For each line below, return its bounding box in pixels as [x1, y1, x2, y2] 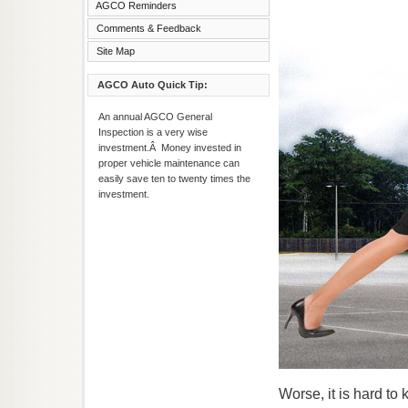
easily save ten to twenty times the [98, 173, 250, 184]
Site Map [91, 46, 140, 56]
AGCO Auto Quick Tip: [97, 79, 208, 90]
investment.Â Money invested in [98, 142, 241, 153]
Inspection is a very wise [98, 127, 208, 138]
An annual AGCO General [98, 111, 212, 122]
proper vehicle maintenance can [98, 158, 240, 168]
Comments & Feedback [91, 23, 207, 34]
